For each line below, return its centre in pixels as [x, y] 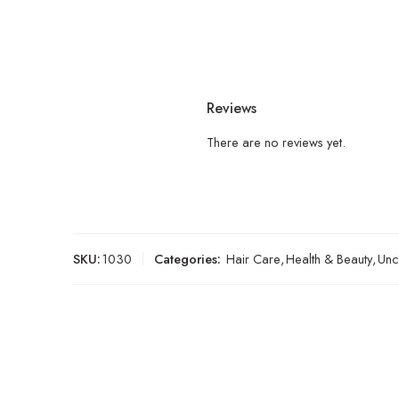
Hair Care [253, 258]
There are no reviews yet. [276, 142]
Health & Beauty [329, 258]
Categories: [187, 258]
